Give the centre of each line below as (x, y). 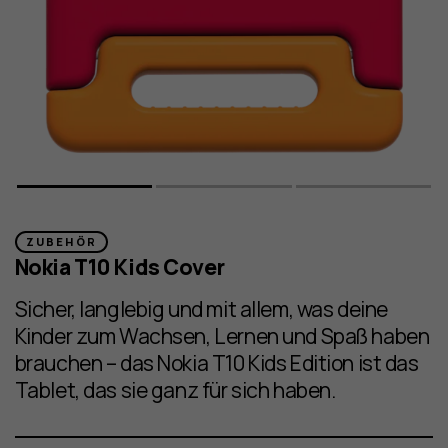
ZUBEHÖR (61, 242)
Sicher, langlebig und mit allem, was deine (201, 309)
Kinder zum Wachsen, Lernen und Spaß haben (222, 336)
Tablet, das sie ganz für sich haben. (175, 390)
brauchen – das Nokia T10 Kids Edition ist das (216, 363)
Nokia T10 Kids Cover (119, 266)
